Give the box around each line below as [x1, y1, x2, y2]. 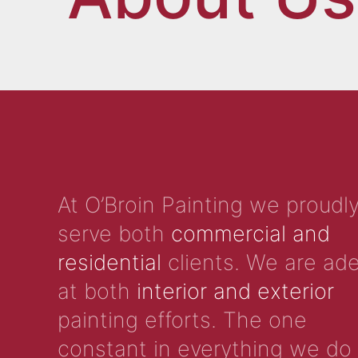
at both [58, 277, 137, 304]
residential [58, 249, 161, 276]
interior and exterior [137, 277, 334, 304]
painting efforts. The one [58, 306, 307, 333]
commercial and [171, 220, 330, 247]
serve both [58, 220, 171, 247]
